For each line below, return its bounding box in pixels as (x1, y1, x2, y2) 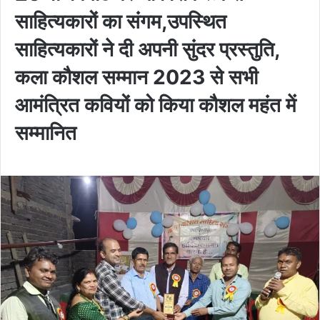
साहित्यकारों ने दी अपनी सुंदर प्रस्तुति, (15, 36, 279, 61)
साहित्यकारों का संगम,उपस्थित (15, 9, 226, 34)
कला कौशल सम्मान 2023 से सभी (15, 64, 258, 89)
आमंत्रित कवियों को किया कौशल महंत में (15, 92, 296, 117)
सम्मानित (15, 120, 76, 145)
